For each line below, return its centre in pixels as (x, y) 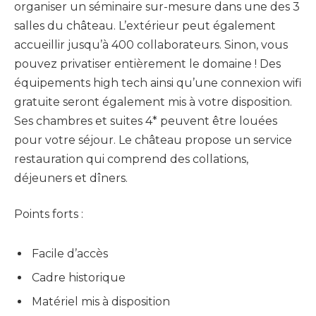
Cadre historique (79, 278)
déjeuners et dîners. (71, 178)
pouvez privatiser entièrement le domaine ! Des (147, 63)
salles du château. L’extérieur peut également (145, 25)
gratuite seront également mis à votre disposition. (153, 102)
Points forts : (49, 214)
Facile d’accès (70, 254)
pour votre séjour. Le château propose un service (153, 140)
